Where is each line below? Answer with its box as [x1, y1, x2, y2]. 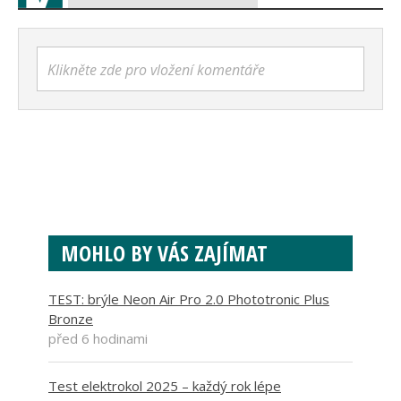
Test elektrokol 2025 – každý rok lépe [48, 377, 281, 396]
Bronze [48, 310, 93, 328]
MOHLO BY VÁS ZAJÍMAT [61, 238, 268, 269]
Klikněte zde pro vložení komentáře [47, 60, 265, 81]
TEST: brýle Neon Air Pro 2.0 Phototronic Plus [48, 290, 329, 309]
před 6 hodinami [48, 329, 148, 348]
